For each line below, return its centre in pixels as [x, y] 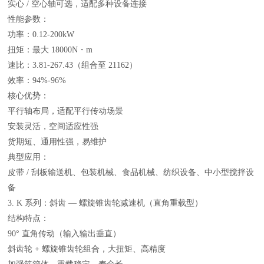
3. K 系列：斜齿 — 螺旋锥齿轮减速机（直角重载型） [105, 203]
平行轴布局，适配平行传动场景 [66, 111]
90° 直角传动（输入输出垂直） [65, 233]
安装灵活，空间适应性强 [53, 126]
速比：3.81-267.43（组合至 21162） [73, 65]
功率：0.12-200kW [41, 34]
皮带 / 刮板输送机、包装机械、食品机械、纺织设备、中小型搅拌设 [131, 172]
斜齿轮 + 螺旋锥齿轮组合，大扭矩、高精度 [87, 249]
